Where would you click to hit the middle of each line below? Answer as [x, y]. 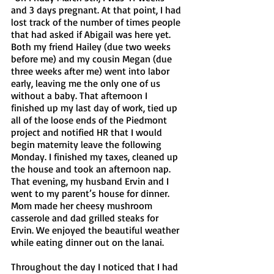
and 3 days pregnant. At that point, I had [97, 9]
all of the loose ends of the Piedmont [90, 120]
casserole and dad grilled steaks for [86, 217]
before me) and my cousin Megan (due [93, 58]
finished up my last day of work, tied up [95, 107]
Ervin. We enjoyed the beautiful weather [96, 230]
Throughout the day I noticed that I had [96, 266]
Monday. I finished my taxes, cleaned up [96, 156]
